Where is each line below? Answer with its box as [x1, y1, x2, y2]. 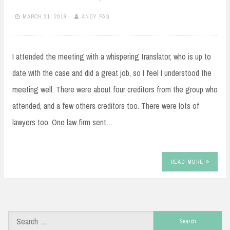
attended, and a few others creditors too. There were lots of [12, 100, 199, 112]
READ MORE [170, 158, 203, 165]
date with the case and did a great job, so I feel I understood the [12, 67, 212, 79]
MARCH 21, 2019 [23, 12, 67, 20]
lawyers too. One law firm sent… [12, 117, 113, 128]
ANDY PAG [82, 12, 110, 20]
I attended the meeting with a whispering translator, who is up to [12, 51, 211, 63]
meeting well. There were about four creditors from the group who [12, 84, 218, 95]
